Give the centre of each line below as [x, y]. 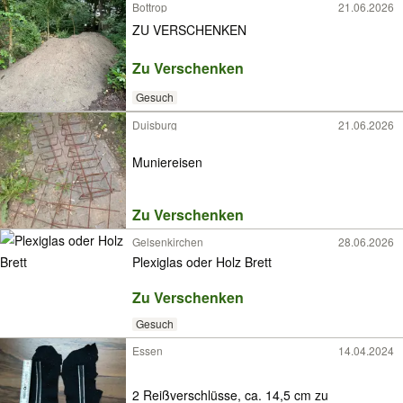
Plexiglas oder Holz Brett [202, 261]
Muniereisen [167, 161]
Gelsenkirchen [168, 242]
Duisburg [155, 125]
